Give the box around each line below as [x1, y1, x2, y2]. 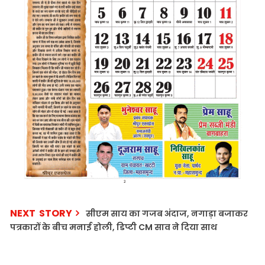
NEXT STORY [10, 206, 72, 221]
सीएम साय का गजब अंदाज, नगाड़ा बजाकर [86, 208, 248, 220]
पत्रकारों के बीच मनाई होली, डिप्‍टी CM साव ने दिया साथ [10, 221, 217, 234]
